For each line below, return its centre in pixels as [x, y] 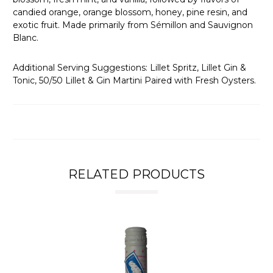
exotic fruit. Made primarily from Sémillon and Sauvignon [133, 25]
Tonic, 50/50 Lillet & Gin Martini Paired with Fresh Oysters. [134, 80]
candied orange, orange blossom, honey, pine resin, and [130, 12]
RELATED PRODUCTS [136, 174]
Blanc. [26, 37]
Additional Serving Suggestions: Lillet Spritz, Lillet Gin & [129, 67]
